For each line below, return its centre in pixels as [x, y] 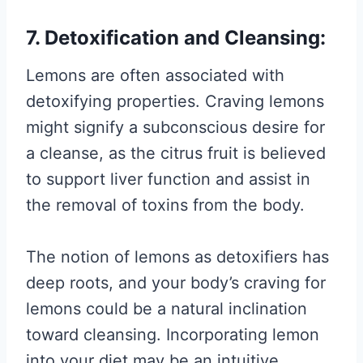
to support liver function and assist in [168, 179]
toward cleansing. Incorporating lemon [173, 335]
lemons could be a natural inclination [167, 309]
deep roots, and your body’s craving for [176, 283]
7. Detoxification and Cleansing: [176, 38]
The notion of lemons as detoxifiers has [177, 257]
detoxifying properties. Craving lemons [175, 101]
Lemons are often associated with [155, 75]
